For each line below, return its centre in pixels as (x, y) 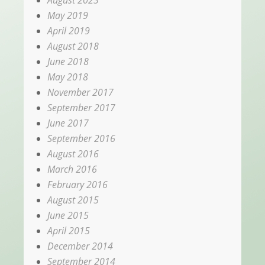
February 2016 (77, 184)
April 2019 (69, 30)
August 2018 (73, 46)
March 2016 (72, 169)
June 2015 (68, 215)
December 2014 (80, 246)
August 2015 (73, 200)
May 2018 (68, 77)
